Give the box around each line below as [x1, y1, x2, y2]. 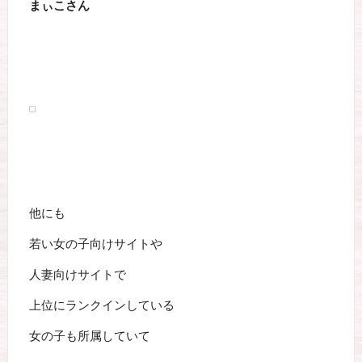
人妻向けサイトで [28, 267, 126, 281]
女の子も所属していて [28, 329, 150, 343]
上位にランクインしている [28, 298, 175, 312]
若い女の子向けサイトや [28, 237, 162, 250]
